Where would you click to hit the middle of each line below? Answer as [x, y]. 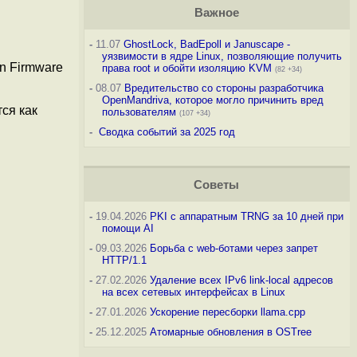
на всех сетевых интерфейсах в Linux [193, 292]
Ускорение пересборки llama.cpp [227, 312]
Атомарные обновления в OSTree [230, 332]
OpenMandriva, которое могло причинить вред [212, 100]
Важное [216, 13]
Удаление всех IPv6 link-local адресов [241, 280]
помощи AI [127, 228]
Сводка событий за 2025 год [167, 132]
